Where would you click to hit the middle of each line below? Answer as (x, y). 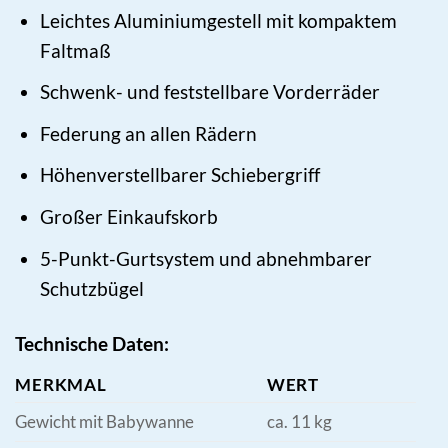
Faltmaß (76, 50)
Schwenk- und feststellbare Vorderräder (210, 92)
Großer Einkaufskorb (129, 216)
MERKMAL (61, 385)
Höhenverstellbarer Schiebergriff (180, 175)
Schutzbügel (92, 288)
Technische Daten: (92, 343)
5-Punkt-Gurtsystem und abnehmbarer (206, 258)
